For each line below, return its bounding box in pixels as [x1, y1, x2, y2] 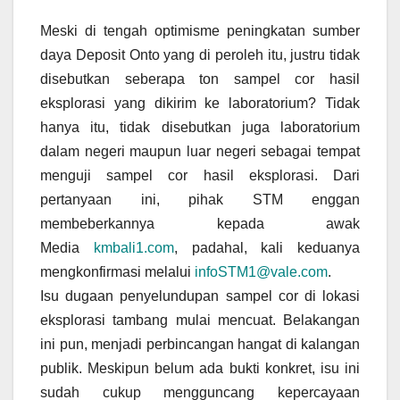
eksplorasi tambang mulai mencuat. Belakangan [40, 312, 360, 329]
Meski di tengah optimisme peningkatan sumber [40, 23, 360, 39]
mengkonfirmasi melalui [40, 264, 195, 280]
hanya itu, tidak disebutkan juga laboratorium [40, 120, 360, 136]
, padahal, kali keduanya [173, 240, 360, 256]
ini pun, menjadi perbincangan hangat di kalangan [40, 337, 360, 353]
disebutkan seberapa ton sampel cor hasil [40, 71, 360, 87]
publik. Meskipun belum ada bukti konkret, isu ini [40, 361, 360, 377]
